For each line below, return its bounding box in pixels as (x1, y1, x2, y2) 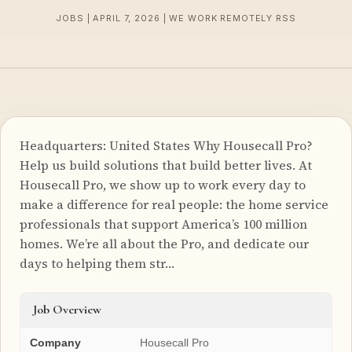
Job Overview (33, 301, 101, 317)
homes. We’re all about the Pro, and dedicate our (20, 234, 309, 252)
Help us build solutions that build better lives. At (20, 156, 312, 174)
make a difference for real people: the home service (20, 195, 328, 213)
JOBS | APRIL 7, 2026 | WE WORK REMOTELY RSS (56, 13, 296, 24)
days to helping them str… (20, 254, 174, 272)
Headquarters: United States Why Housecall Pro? (20, 136, 313, 154)
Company (30, 335, 81, 349)
